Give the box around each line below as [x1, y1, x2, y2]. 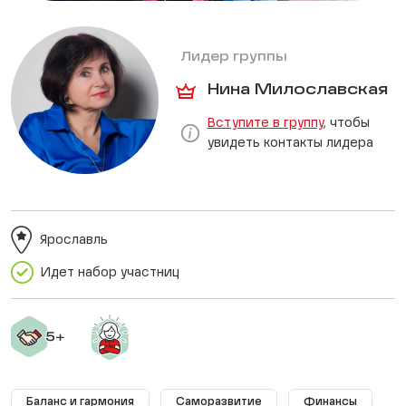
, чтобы [323, 116, 370, 130]
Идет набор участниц [41, 266, 179, 279]
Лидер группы [179, 50, 287, 63]
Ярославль [40, 233, 108, 246]
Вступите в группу [207, 116, 324, 130]
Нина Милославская [207, 82, 388, 98]
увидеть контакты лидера [207, 136, 373, 150]
